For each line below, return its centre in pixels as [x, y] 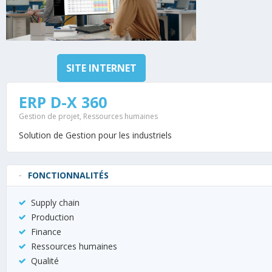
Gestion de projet [49, 117]
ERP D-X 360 [63, 102]
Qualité [45, 261]
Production [53, 217]
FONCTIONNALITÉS [68, 175]
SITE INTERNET [101, 68]
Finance [46, 232]
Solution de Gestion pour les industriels [95, 135]
